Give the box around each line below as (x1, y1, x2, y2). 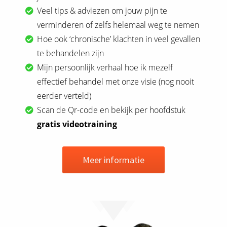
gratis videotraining (37, 118, 118, 130)
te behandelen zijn (37, 47, 104, 59)
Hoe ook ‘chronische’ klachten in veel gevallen (37, 33, 201, 45)
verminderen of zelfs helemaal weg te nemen (37, 19, 200, 30)
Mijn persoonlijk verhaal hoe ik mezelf (37, 61, 173, 73)
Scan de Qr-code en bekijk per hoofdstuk (37, 104, 186, 116)
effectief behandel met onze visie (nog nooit (37, 75, 195, 87)
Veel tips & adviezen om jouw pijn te (37, 5, 168, 16)
